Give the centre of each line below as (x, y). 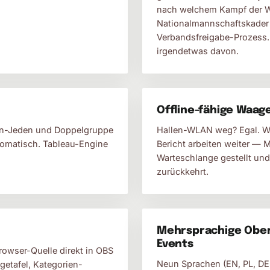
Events (175, 244)
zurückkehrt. (183, 171)
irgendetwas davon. (198, 51)
